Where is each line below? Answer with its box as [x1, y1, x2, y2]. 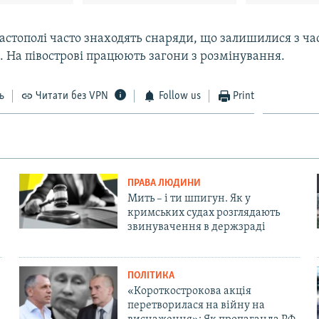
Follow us [158, 90, 201, 102]
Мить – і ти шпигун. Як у [127, 192, 251, 204]
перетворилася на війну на [127, 299, 265, 311]
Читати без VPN [36, 90, 109, 102]
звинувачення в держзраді [127, 221, 266, 233]
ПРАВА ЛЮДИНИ [127, 177, 201, 189]
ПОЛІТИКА [127, 270, 174, 281]
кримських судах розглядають [127, 206, 280, 219]
